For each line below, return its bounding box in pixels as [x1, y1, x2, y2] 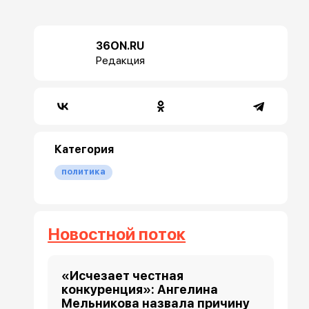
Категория [54, 142, 114, 156]
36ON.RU [96, 39, 145, 52]
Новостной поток [48, 223, 186, 244]
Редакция [96, 53, 146, 67]
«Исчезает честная [61, 268, 184, 283]
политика [61, 166, 106, 177]
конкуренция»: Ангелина [61, 281, 219, 297]
